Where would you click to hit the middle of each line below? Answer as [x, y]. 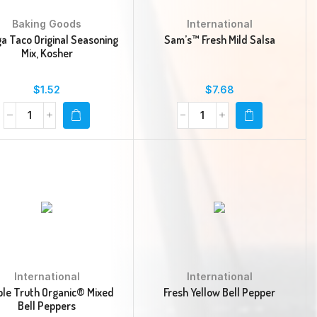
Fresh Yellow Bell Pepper [220, 292]
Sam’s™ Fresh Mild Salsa [219, 39]
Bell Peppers [47, 305]
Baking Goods [47, 23]
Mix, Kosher [47, 53]
